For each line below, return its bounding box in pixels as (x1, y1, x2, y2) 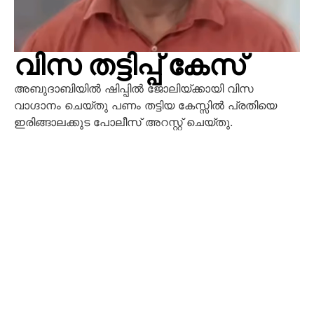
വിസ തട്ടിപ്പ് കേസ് (14, 48, 245, 82)
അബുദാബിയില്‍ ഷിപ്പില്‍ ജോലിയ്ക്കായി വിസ (14, 81, 254, 95)
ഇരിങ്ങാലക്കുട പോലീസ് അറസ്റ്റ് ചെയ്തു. (14, 114, 233, 129)
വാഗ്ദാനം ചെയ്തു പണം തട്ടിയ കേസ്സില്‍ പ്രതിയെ (14, 97, 277, 112)
